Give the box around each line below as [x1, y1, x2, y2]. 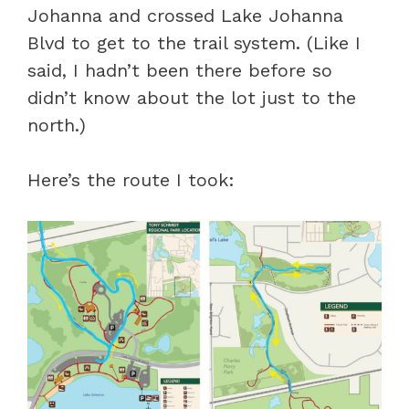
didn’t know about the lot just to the [27, 87, 356, 109]
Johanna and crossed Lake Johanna [27, 5, 343, 26]
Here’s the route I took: [27, 169, 235, 191]
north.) [27, 114, 86, 136]
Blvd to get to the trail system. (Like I [27, 32, 361, 54]
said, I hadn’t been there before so [27, 59, 332, 81]
